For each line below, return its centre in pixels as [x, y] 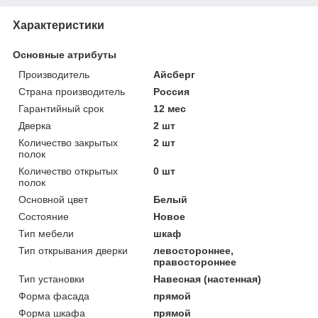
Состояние [44, 216]
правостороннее [195, 262]
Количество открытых [68, 171]
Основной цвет [53, 199]
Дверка [35, 125]
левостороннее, [194, 250]
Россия [172, 91]
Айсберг [175, 74]
